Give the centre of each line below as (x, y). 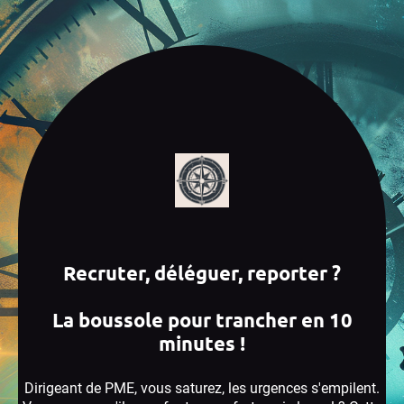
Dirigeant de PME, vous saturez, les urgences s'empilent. (202, 388)
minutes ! (202, 343)
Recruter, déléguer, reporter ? (202, 273)
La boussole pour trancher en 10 (202, 320)
